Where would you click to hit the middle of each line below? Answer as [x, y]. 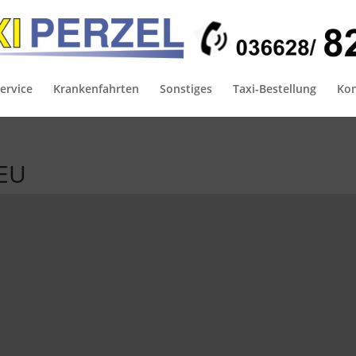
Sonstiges [186, 89]
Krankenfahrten [96, 89]
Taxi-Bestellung [275, 89]
